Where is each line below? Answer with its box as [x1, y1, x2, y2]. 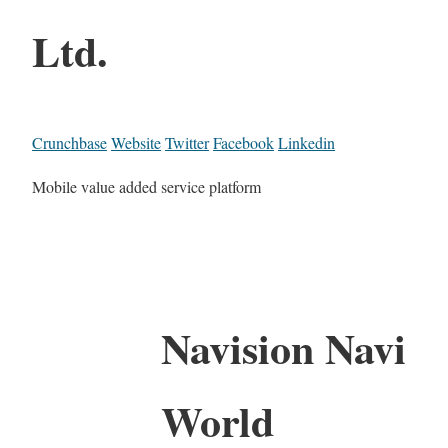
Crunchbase [32, 132, 107, 154]
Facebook [213, 132, 274, 154]
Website [111, 132, 161, 154]
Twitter [165, 132, 209, 154]
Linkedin [278, 132, 335, 154]
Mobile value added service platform [32, 176, 261, 198]
